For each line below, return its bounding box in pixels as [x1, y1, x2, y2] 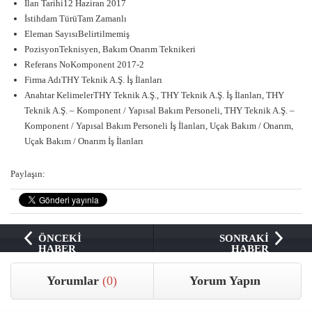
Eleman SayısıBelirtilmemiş [24, 29, 130, 40]
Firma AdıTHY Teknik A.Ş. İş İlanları [24, 75, 162, 86]
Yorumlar [47, 274, 103, 288]
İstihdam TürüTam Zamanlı [24, 13, 127, 24]
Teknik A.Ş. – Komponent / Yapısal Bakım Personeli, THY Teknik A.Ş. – [24, 105, 295, 116]
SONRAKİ [219, 233, 270, 244]
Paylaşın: [10, 169, 45, 180]
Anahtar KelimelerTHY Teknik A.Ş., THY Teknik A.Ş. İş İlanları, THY [24, 90, 284, 101]
